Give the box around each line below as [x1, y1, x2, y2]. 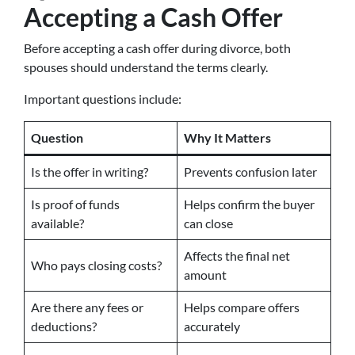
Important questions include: [24, 91, 181, 106]
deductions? [31, 319, 97, 334]
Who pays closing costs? [31, 258, 162, 273]
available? [31, 216, 84, 231]
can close [184, 216, 233, 231]
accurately [184, 319, 240, 334]
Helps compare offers [184, 300, 300, 315]
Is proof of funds [31, 197, 120, 212]
